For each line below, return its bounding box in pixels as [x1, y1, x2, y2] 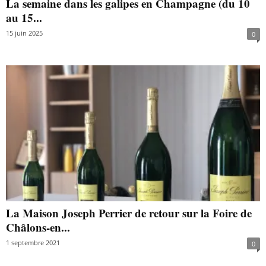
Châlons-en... [6, 218, 70, 235]
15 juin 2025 [6, 28, 43, 38]
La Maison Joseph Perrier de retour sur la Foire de [6, 204, 252, 221]
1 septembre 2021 [6, 237, 60, 247]
